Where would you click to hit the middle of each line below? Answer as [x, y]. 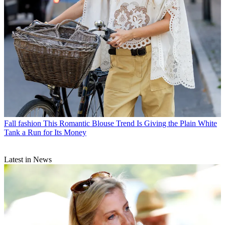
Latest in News [28, 160]
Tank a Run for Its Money [45, 133]
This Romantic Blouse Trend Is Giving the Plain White [130, 124]
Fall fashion [23, 124]
